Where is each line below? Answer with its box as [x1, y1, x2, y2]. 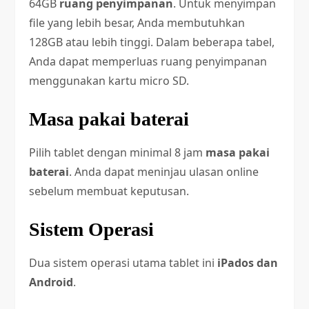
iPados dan [217, 255, 279, 270]
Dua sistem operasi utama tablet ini [29, 255, 218, 270]
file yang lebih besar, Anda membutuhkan [29, 15, 246, 30]
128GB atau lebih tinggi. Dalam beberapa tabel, [29, 34, 275, 50]
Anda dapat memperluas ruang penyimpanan [29, 54, 268, 69]
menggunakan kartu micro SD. [29, 73, 190, 88]
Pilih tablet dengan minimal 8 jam [29, 145, 206, 160]
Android [29, 275, 74, 290]
